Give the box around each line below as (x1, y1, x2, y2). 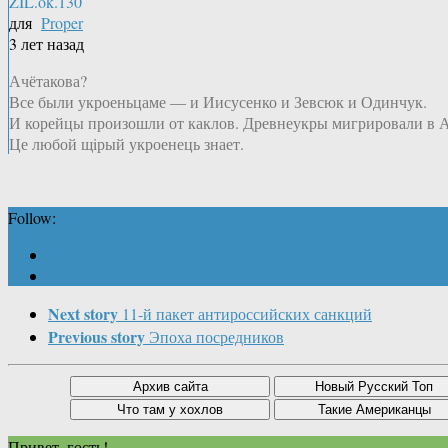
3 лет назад (9, 33, 84, 55)
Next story (48, 302, 118, 326)
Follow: (8, 207, 56, 229)
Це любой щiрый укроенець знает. (9, 133, 244, 155)
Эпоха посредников (149, 326, 284, 348)
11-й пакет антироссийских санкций (122, 303, 372, 325)
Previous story (48, 325, 145, 349)
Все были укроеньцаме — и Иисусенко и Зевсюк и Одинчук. (9, 91, 427, 113)
